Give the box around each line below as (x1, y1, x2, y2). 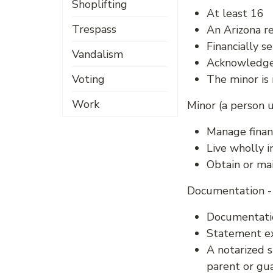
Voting (72, 72, 105, 87)
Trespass (72, 22, 116, 37)
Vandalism (72, 47, 123, 62)
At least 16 (207, 6, 264, 21)
